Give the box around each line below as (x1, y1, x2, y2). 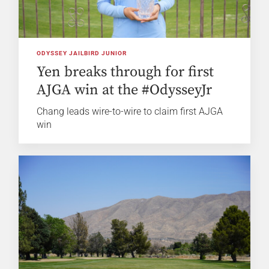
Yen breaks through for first (37, 63, 214, 82)
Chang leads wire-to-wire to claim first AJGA (37, 106, 223, 118)
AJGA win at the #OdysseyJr (37, 81, 213, 100)
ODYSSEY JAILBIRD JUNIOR (37, 50, 127, 57)
